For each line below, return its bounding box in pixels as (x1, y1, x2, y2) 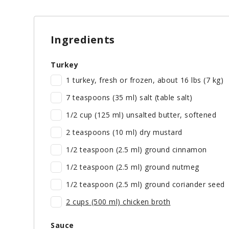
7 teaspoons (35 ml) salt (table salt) (66, 93, 193, 103)
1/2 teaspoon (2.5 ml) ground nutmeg (66, 162, 199, 172)
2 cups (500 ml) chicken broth (66, 197, 171, 207)
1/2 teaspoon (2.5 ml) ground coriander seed (66, 179, 225, 190)
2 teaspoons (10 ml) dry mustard (66, 127, 182, 138)
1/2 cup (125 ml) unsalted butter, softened (66, 110, 216, 120)
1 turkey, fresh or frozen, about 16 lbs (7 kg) (66, 75, 223, 85)
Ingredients (51, 33, 115, 47)
